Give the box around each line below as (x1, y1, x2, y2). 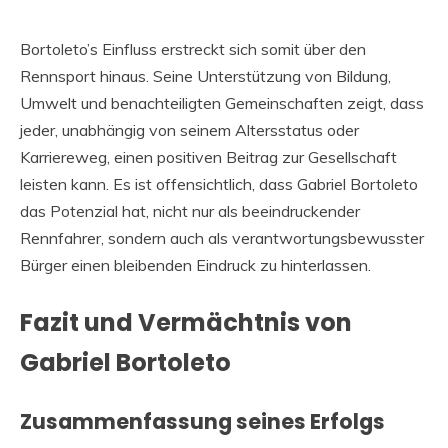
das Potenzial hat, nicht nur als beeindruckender (20, 201, 360, 222)
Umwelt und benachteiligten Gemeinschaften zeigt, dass (20, 93, 424, 114)
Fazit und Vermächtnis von (20, 306, 352, 340)
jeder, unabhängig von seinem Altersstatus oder (20, 120, 359, 141)
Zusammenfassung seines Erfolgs (20, 407, 385, 437)
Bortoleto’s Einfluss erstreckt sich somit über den (20, 39, 366, 60)
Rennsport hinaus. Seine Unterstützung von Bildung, (20, 66, 391, 87)
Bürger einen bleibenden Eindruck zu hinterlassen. (20, 255, 371, 276)
